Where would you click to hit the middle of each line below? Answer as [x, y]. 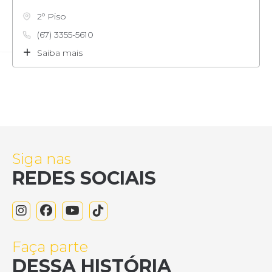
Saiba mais [60, 53]
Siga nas [42, 158]
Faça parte [50, 246]
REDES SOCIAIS [84, 178]
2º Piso [52, 17]
